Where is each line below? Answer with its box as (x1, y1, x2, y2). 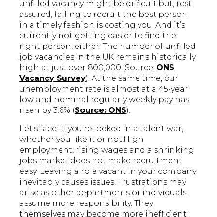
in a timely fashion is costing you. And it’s (19, 20, 186, 30)
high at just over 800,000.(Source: (19, 62, 157, 72)
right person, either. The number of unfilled (19, 41, 196, 51)
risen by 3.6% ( (19, 105, 75, 115)
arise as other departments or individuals (19, 187, 187, 197)
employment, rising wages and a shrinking (19, 145, 195, 155)
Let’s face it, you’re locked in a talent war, (19, 124, 184, 133)
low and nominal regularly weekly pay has (19, 94, 190, 104)
